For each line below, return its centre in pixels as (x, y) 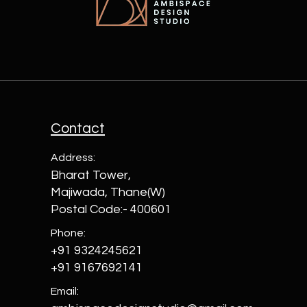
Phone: (68, 233)
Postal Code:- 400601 (111, 209)
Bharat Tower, (91, 175)
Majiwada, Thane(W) (108, 192)
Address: (73, 158)
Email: (65, 291)
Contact (78, 128)
